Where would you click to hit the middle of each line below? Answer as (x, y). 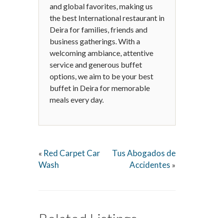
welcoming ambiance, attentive (101, 53)
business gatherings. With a (95, 41)
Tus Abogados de (144, 153)
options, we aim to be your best (101, 76)
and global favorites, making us (101, 6)
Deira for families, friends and (99, 29)
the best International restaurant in (107, 18)
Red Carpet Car (72, 153)
